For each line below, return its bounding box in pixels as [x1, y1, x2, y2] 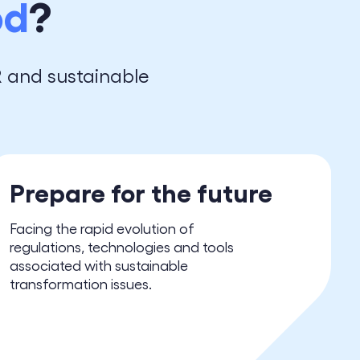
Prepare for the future [10, 176, 272, 207]
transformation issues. [10, 275, 152, 292]
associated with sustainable [10, 256, 188, 273]
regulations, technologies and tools [10, 238, 234, 255]
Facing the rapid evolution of [10, 219, 194, 236]
